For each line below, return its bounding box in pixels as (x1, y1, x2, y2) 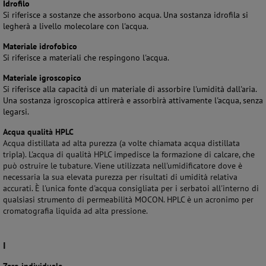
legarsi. (3, 106, 29, 117)
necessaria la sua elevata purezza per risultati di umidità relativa (3, 172, 237, 182)
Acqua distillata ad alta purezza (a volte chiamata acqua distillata (3, 138, 240, 148)
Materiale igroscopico (3, 72, 81, 83)
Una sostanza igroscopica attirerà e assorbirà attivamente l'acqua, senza (3, 95, 263, 106)
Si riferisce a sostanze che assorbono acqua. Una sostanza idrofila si (3, 9, 248, 20)
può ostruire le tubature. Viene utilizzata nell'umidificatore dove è (3, 160, 242, 171)
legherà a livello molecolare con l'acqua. (3, 21, 148, 31)
